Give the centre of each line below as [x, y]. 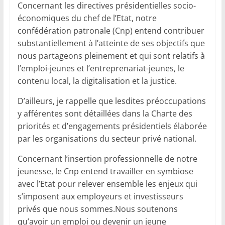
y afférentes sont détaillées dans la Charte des [105, 114]
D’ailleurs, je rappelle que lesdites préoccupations [111, 101]
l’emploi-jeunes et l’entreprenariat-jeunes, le [101, 69]
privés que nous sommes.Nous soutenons [97, 209]
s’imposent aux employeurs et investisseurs [100, 197]
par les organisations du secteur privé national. [107, 139]
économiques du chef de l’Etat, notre [87, 18]
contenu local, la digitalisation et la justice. [97, 81]
